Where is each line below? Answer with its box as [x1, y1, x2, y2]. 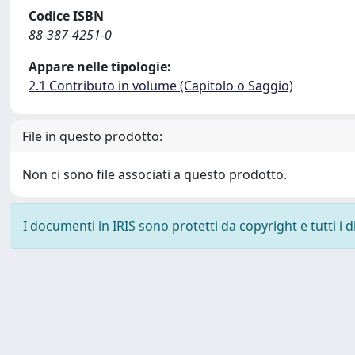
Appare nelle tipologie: [29, 58, 171, 75]
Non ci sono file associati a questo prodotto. [22, 166, 287, 183]
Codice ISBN [29, 7, 104, 25]
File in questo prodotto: [22, 128, 162, 145]
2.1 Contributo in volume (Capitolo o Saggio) [29, 77, 293, 94]
